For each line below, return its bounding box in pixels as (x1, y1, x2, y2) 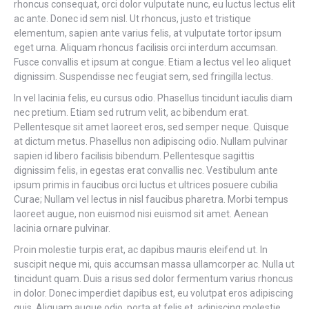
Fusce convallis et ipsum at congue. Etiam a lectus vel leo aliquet (14, 57, 291, 68)
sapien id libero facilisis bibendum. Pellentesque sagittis (14, 150, 255, 161)
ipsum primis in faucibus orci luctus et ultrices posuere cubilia (14, 179, 278, 190)
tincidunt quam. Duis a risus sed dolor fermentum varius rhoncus (14, 273, 293, 284)
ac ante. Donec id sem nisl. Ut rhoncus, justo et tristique (14, 13, 251, 24)
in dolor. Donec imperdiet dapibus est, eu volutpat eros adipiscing (14, 288, 293, 299)
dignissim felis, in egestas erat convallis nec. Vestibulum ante (14, 165, 278, 176)
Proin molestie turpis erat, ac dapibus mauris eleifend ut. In (14, 244, 268, 255)
